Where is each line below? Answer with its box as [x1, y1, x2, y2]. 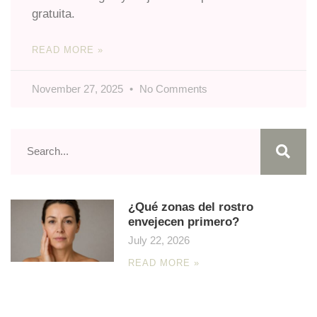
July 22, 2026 [128, 234, 190, 246]
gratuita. [32, 6, 75, 21]
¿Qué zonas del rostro [128, 200, 254, 214]
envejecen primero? [128, 214, 240, 229]
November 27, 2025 [32, 82, 126, 95]
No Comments [137, 82, 207, 95]
